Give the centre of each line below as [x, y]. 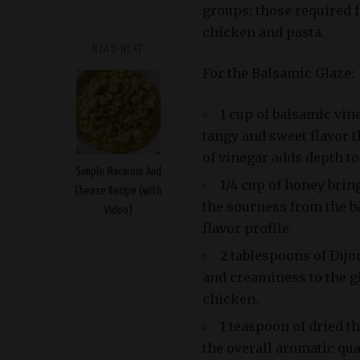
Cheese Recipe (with [118, 191]
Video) [118, 211]
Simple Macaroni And [118, 172]
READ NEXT [118, 50]
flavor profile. [247, 229]
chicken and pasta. [264, 33]
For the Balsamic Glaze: [278, 74]
